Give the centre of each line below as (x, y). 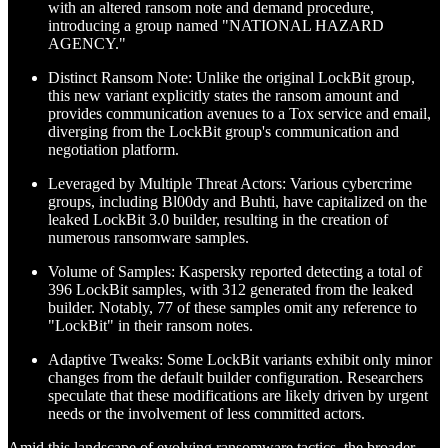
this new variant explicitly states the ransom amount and (223, 96)
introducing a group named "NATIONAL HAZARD (216, 26)
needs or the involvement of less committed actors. (206, 414)
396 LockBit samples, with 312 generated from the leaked (230, 290)
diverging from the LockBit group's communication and (223, 132)
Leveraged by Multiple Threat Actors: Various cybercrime (230, 184)
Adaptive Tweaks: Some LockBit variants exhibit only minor (240, 360)
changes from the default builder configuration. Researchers (235, 378)
